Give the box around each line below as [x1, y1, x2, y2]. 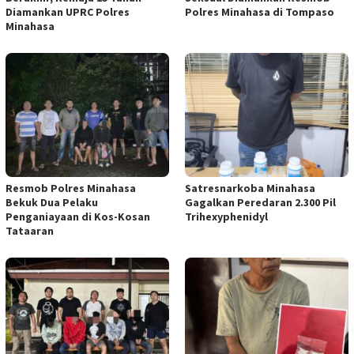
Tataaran [6, 224, 54, 239]
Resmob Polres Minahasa [6, 181, 136, 196]
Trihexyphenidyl [185, 209, 268, 224]
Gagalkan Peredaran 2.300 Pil [185, 195, 336, 210]
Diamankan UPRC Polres [6, 4, 130, 19]
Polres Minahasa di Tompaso [185, 4, 334, 19]
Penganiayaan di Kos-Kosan [6, 209, 150, 224]
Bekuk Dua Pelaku [6, 195, 98, 210]
